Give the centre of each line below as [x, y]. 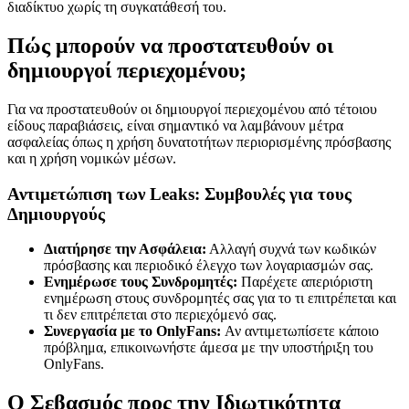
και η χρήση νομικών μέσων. [92, 158]
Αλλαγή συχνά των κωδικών [291, 249]
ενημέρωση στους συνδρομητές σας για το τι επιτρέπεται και [220, 299]
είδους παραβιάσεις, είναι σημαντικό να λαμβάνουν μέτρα [175, 125]
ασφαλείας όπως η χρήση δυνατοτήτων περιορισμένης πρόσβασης [199, 142]
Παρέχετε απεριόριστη [305, 282]
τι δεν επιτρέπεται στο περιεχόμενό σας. [160, 315]
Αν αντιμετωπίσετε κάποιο [300, 331]
